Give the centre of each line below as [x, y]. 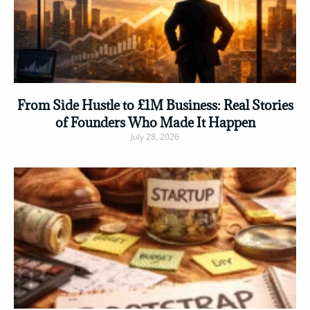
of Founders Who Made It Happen [155, 122]
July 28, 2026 [155, 136]
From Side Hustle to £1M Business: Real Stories [155, 105]
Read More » [155, 160]
